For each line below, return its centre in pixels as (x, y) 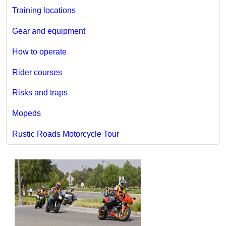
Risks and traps (40, 93)
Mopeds (26, 114)
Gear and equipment (48, 31)
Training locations (44, 11)
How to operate (39, 51)
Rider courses (37, 72)
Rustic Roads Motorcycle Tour (65, 134)
